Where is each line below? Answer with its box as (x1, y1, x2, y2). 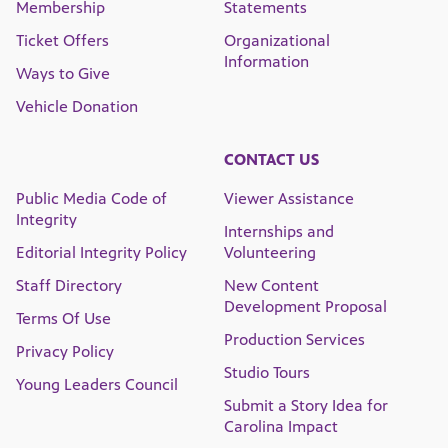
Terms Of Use (16, 309, 111, 329)
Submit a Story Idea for (224, 396, 388, 416)
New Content (224, 276, 319, 296)
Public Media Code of (16, 189, 167, 209)
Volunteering (224, 243, 316, 263)
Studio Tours (224, 363, 310, 383)
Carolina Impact (224, 417, 338, 437)
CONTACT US (224, 150, 319, 170)
